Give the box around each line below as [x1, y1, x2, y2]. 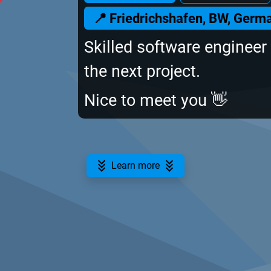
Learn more [109, 159, 162, 171]
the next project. [84, 62, 200, 81]
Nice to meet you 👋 [84, 91, 227, 110]
